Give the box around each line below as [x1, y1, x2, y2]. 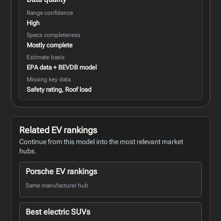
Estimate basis [27, 53, 65, 61]
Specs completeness [27, 31, 81, 38]
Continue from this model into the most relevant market [19, 137, 184, 146]
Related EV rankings [19, 124, 98, 135]
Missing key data [27, 75, 71, 83]
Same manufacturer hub [26, 182, 89, 189]
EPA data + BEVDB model [27, 63, 97, 71]
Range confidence [27, 9, 74, 16]
